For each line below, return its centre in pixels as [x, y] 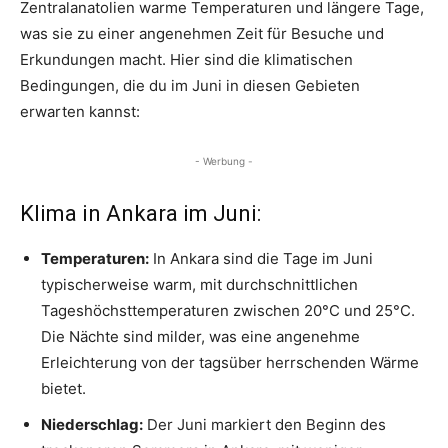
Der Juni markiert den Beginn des [264, 425]
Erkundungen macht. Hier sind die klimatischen [186, 60]
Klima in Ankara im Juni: [140, 214]
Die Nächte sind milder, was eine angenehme [200, 337]
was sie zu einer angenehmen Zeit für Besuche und [202, 34]
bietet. [63, 389]
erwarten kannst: [80, 112]
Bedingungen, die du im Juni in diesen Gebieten [190, 86]
